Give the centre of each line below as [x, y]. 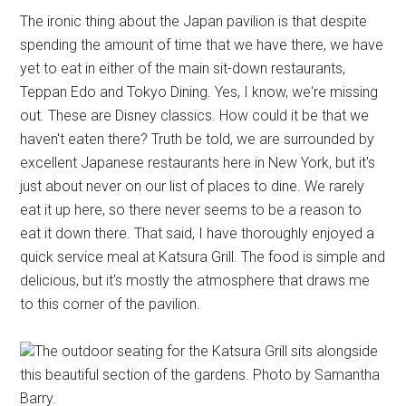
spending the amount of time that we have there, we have [202, 45]
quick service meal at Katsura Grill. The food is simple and [203, 257]
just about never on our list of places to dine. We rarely [193, 186]
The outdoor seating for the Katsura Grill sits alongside [207, 351]
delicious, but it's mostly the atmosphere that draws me [195, 280]
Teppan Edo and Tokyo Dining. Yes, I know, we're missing [199, 92]
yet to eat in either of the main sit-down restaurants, [183, 68]
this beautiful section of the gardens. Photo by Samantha [200, 375]
